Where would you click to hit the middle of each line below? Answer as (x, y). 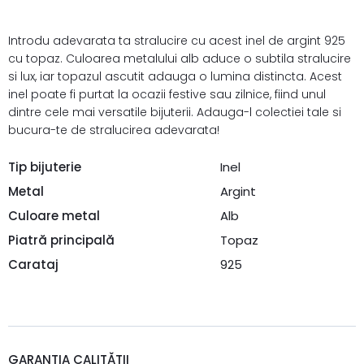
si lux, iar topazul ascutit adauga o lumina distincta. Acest (175, 76)
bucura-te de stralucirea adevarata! (114, 130)
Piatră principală (61, 240)
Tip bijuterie (45, 167)
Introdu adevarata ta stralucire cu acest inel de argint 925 (177, 41)
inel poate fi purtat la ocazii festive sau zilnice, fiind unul (167, 94)
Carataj (33, 264)
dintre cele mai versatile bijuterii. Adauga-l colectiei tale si (175, 112)
